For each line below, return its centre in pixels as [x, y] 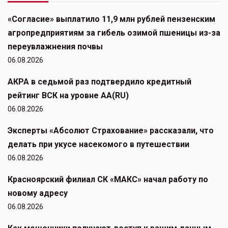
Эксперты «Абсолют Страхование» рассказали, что [111, 131]
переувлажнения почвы [55, 47]
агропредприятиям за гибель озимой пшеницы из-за [114, 33]
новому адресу [38, 193]
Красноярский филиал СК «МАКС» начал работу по [108, 180]
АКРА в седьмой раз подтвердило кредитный [99, 82]
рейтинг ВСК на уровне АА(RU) [68, 96]
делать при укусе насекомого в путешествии [98, 145]
